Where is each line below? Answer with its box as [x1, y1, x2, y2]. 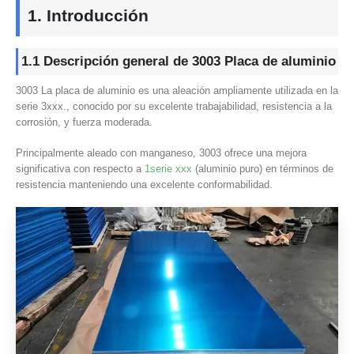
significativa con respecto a [16, 162, 145, 175]
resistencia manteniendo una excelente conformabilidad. [16, 178, 273, 190]
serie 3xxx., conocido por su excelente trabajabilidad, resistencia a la [16, 100, 332, 113]
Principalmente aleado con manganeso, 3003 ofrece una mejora [16, 146, 307, 159]
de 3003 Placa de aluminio [169, 54, 336, 70]
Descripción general [40, 54, 169, 70]
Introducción [42, 6, 149, 25]
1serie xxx [145, 162, 192, 175]
